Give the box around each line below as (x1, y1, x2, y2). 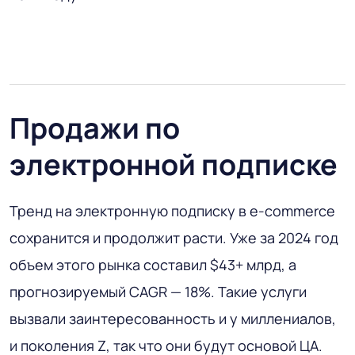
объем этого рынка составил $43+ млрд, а (10, 254, 296, 274)
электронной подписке (10, 144, 338, 184)
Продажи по (10, 108, 180, 147)
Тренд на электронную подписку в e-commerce (10, 200, 335, 220)
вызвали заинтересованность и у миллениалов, (10, 308, 336, 328)
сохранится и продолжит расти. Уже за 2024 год (10, 227, 338, 247)
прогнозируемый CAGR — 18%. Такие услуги (10, 281, 307, 301)
